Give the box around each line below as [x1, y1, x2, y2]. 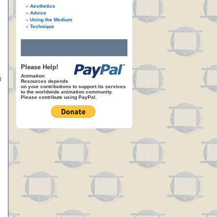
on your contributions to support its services [21, 84, 126, 89]
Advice [30, 10, 46, 15]
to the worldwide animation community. [21, 89, 113, 94]
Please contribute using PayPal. [21, 94, 97, 100]
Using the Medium [30, 17, 72, 22]
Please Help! [21, 63, 58, 71]
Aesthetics [30, 3, 55, 9]
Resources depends [21, 78, 68, 84]
